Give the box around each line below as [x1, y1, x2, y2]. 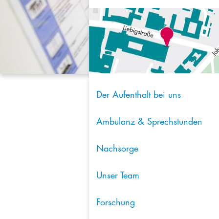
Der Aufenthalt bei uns [96, 88, 181, 100]
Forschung [96, 196, 135, 208]
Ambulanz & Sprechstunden [96, 115, 202, 127]
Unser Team [96, 169, 139, 181]
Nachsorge [96, 142, 138, 154]
